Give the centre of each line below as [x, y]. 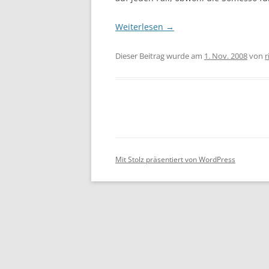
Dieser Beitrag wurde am [160, 56]
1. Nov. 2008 [226, 56]
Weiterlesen [141, 27]
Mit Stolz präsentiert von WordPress [175, 159]
